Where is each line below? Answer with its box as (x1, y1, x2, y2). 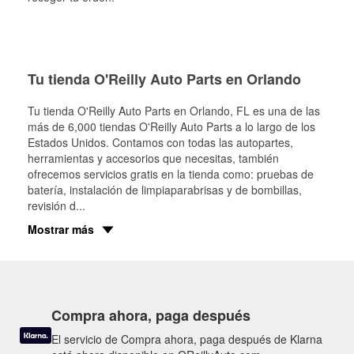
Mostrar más (28, 220, 94, 237)
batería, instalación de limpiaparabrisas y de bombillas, (28, 181, 302, 198)
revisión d (28, 197, 76, 213)
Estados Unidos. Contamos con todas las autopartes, (28, 134, 293, 150)
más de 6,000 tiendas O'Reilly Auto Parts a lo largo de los (28, 118, 315, 134)
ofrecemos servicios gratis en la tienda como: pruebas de (28, 165, 314, 182)
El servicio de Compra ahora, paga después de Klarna (51, 330, 322, 347)
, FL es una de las (230, 102, 320, 119)
